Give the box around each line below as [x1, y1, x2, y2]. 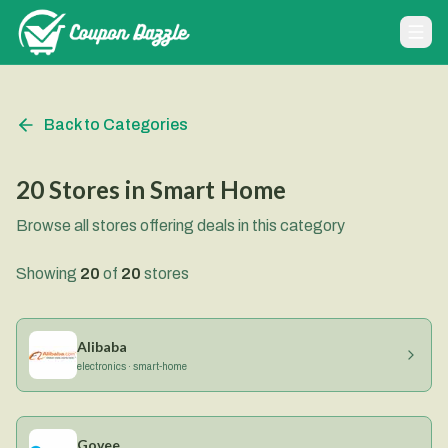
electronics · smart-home [77, 360, 187, 372]
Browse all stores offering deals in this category [16, 217, 345, 234]
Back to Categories [44, 116, 188, 133]
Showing [16, 265, 80, 282]
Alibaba [77, 337, 127, 355]
